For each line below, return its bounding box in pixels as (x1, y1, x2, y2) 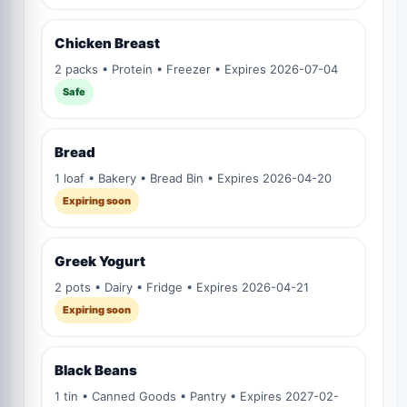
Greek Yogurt (55, 253, 145, 271)
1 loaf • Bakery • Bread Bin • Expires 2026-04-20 (55, 171, 332, 186)
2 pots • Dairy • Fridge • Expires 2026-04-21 (55, 280, 309, 295)
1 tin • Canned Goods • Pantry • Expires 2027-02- (55, 389, 339, 404)
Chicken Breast (55, 35, 160, 53)
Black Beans (55, 362, 137, 380)
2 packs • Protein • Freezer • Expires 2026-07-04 (55, 62, 338, 77)
